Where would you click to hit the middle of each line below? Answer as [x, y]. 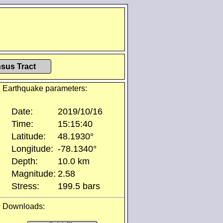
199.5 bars [79, 186]
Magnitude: [34, 174]
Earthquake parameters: [45, 88]
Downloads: [24, 206]
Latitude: [29, 136]
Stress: [25, 186]
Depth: [25, 161]
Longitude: [32, 149]
